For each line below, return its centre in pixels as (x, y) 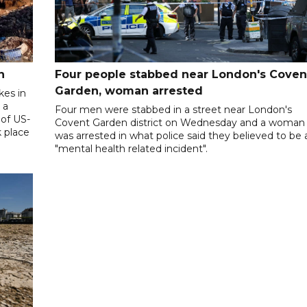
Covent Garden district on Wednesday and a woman (180, 122)
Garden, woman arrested (129, 90)
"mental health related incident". (132, 148)
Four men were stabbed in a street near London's (174, 109)
